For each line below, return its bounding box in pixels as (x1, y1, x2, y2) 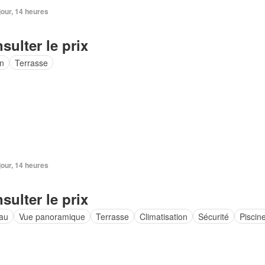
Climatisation (139, 210, 188, 222)
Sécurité (198, 210, 229, 222)
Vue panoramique (18, 210, 85, 222)
